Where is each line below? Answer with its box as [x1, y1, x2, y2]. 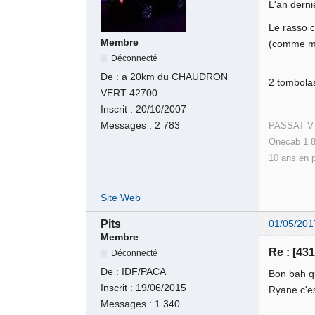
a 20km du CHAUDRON [122, 72, 229, 83]
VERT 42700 [101, 88, 158, 99]
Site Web [101, 193, 141, 204]
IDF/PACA [122, 266, 167, 277]
